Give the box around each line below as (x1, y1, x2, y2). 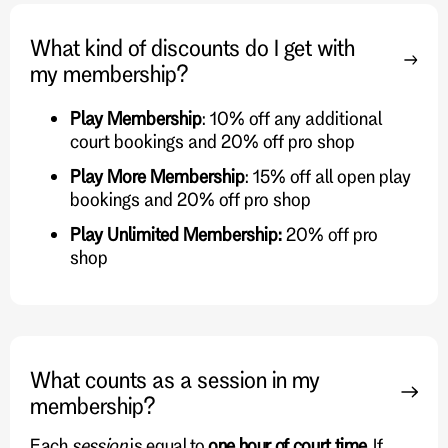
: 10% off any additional (202, 106, 382, 129)
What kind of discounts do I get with (30, 33, 355, 60)
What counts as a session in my (30, 365, 320, 392)
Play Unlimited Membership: (70, 222, 282, 245)
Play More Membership (70, 164, 245, 187)
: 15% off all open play (245, 164, 411, 187)
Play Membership (70, 106, 202, 129)
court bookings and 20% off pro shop (70, 129, 355, 152)
